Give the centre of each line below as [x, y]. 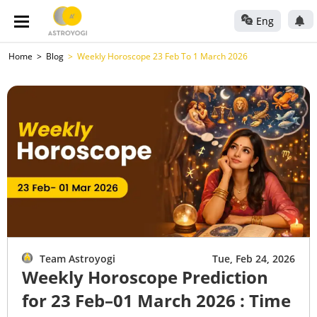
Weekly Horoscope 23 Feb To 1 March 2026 [162, 56]
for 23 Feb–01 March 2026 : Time [156, 300]
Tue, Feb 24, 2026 [254, 259]
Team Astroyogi [77, 259]
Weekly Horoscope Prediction [145, 277]
